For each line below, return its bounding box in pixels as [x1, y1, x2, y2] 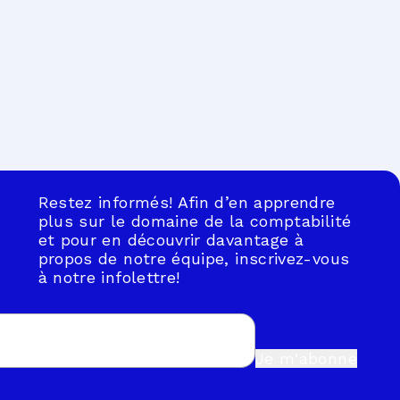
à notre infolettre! [37, 267, 180, 287]
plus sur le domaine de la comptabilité [37, 211, 352, 230]
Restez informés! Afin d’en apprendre [37, 192, 336, 212]
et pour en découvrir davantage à [37, 229, 304, 249]
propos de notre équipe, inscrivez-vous [37, 248, 350, 268]
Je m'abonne [254, 348, 357, 368]
